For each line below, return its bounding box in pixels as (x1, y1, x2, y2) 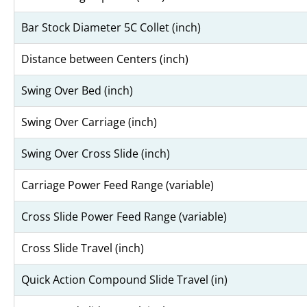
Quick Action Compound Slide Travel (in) (21, 271, 228, 287)
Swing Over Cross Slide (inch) (21, 145, 170, 161)
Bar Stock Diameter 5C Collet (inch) (21, 19, 201, 35)
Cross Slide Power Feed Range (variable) (21, 208, 227, 224)
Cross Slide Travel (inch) (21, 240, 144, 256)
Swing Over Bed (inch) (21, 82, 133, 98)
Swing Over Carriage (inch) (21, 114, 157, 130)
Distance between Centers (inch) (21, 51, 188, 66)
